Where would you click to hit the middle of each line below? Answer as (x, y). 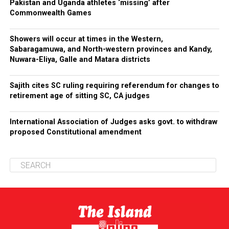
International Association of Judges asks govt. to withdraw (113, 122)
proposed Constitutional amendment (75, 132)
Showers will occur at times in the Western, (86, 39)
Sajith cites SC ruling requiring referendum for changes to (114, 86)
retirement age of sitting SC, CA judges (79, 96)
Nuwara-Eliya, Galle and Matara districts (80, 60)
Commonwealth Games (50, 13)
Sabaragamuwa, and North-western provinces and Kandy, (111, 49)
